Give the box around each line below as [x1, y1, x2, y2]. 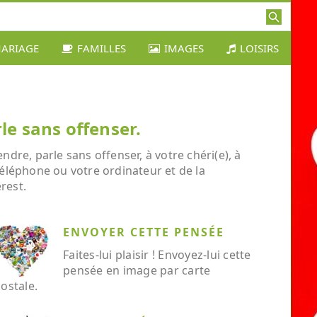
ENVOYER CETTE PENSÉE [63, 224, 224, 240]
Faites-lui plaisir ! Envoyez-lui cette [63, 247, 251, 263]
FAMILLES [77, 41, 126, 55]
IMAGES [164, 41, 204, 55]
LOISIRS [240, 41, 279, 55]
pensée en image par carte [63, 263, 211, 278]
